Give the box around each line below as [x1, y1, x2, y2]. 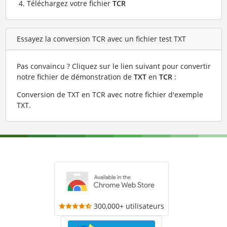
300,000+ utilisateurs [94, 201, 164, 211]
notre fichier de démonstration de [16, 71, 134, 82]
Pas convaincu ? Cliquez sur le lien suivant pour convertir [16, 61, 211, 71]
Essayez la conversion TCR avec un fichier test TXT [16, 34, 186, 44]
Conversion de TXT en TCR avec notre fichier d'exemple [16, 89, 203, 99]
